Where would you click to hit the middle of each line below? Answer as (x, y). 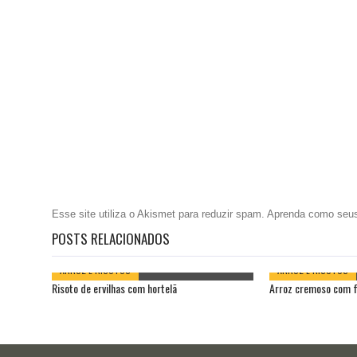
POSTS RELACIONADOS (111, 239)
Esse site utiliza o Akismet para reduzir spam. (159, 214)
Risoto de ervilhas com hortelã (114, 288)
